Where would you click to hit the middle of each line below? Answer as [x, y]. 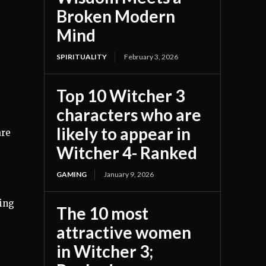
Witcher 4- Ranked [127, 153]
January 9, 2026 [129, 175]
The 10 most [103, 213]
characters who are [129, 115]
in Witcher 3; [105, 251]
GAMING [72, 175]
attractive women [124, 232]
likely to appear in [124, 134]
